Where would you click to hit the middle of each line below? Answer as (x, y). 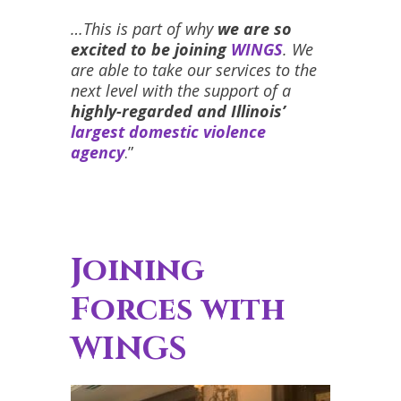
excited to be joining (151, 50)
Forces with (178, 309)
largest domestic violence (168, 132)
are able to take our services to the (194, 70)
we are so (255, 29)
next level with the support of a (181, 91)
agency (98, 153)
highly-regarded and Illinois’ (178, 111)
